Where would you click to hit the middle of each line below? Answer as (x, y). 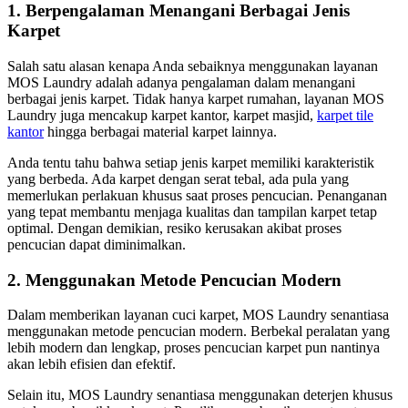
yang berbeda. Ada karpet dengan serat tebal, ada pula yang (178, 178)
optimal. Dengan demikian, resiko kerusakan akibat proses (174, 228)
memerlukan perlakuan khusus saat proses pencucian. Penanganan (197, 195)
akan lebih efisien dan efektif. (93, 364)
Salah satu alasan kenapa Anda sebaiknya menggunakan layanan (193, 66)
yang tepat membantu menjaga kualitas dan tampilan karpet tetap (192, 211)
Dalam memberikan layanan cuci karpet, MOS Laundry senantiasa (198, 315)
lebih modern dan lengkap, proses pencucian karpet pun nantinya (194, 348)
